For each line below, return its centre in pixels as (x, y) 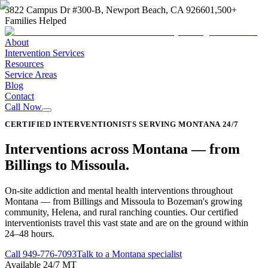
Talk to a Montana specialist (129, 254)
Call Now (23, 107)
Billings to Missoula (65, 165)
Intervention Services (45, 53)
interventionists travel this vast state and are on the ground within (127, 223)
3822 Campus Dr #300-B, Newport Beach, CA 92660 (107, 10)
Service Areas (31, 74)
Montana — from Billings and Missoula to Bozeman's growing (124, 201)
